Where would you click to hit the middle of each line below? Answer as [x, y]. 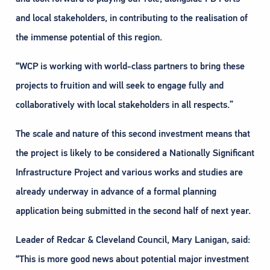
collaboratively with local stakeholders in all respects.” [124, 105]
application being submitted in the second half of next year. [133, 211]
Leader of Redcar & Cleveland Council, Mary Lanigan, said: [133, 240]
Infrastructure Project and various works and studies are [129, 173]
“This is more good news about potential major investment [132, 259]
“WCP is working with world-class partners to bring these [130, 67]
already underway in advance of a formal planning [116, 192]
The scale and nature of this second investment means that [133, 134]
